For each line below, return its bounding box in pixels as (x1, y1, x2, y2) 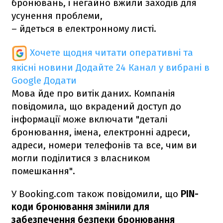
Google (11, 74, 41, 86)
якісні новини (11, 61, 73, 73)
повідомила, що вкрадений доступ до (11, 100, 181, 112)
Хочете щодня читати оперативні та (30, 46, 193, 58)
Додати (44, 74, 77, 86)
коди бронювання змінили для (11, 201, 149, 213)
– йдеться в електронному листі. (11, 22, 156, 34)
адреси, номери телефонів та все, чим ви (11, 139, 197, 151)
